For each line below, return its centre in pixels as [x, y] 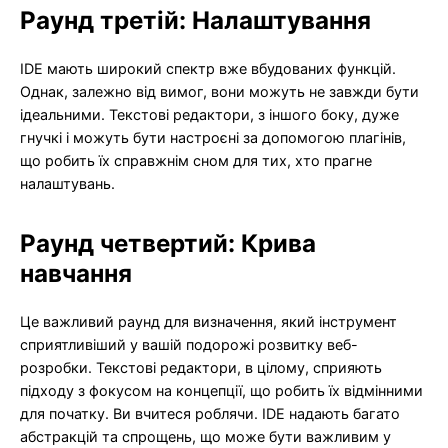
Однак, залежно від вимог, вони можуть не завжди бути [219, 92]
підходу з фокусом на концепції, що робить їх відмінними [221, 391]
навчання [76, 273]
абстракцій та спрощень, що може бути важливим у [205, 437]
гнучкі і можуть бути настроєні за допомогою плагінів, [213, 138]
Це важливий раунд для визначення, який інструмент [208, 322]
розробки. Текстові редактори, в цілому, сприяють [201, 368]
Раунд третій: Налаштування [195, 20]
